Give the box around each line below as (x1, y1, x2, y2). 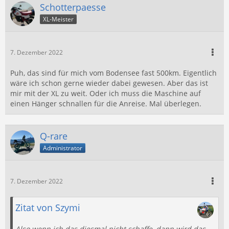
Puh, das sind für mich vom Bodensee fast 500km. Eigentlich (10, 68, 217, 78)
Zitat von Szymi (15, 201, 80, 214)
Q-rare (40, 130, 67, 142)
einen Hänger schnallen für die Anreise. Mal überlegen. (10, 99, 201, 108)
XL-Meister (43, 14, 74, 24)
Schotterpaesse (40, 1, 106, 13)
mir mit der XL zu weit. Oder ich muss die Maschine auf (10, 88, 201, 98)
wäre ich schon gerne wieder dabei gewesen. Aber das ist (10, 78, 208, 88)
